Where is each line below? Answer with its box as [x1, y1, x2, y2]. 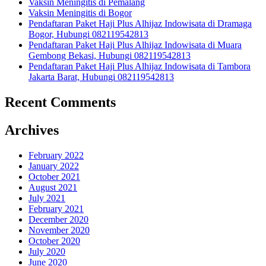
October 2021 [28, 172, 80, 182]
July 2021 [28, 193, 65, 204]
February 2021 [28, 204, 84, 214]
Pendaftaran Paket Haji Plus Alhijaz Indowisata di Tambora [28, 61, 251, 72]
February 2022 [28, 150, 84, 161]
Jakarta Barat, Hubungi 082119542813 [28, 72, 174, 83]
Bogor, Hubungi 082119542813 [28, 29, 148, 40]
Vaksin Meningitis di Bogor [28, 8, 132, 18]
